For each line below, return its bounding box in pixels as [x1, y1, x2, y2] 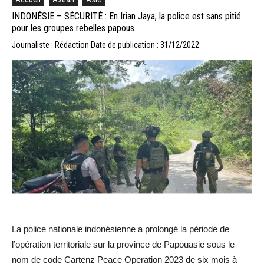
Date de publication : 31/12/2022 [91, 39, 199, 49]
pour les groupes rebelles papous [12, 22, 134, 34]
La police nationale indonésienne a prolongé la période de [12, 224, 229, 235]
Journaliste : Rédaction [12, 39, 91, 49]
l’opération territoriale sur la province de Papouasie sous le [12, 239, 235, 250]
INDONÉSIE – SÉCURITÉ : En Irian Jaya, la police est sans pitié [12, 10, 241, 22]
